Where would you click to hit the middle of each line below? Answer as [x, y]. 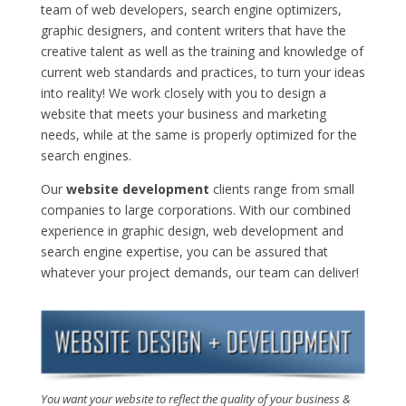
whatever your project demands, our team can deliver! [199, 272]
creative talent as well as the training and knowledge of [202, 51]
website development [137, 188]
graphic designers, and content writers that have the [193, 30]
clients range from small [281, 188]
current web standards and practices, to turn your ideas [203, 72]
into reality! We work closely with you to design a [183, 92]
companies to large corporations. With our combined [195, 209]
